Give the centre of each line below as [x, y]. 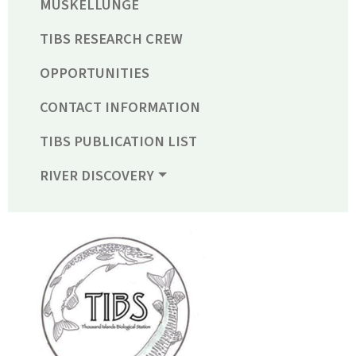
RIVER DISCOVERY [97, 176]
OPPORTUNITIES [95, 74]
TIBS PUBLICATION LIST [118, 142]
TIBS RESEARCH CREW [111, 39]
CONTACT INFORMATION [120, 108]
